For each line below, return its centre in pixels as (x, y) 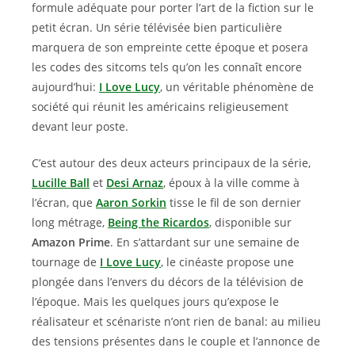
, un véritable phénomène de (237, 87)
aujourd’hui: (65, 87)
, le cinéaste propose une (227, 262)
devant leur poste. (80, 126)
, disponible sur (250, 222)
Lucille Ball (61, 183)
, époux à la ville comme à (231, 183)
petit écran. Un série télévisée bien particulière (157, 27)
